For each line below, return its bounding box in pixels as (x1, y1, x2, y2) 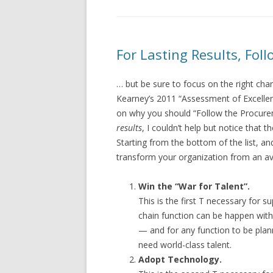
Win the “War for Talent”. (138, 180, 250, 192)
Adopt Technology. (138, 253, 222, 265)
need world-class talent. (138, 238, 232, 250)
